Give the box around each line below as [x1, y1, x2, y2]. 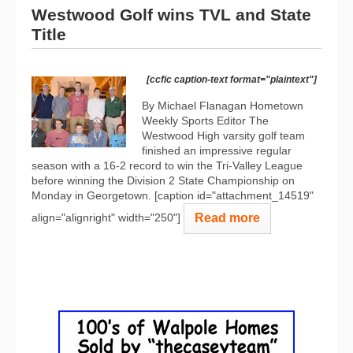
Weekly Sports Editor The [142, 114, 269, 127]
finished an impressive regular [142, 144, 292, 157]
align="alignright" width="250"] [32, 211, 180, 225]
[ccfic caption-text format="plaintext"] [147, 74, 317, 85]
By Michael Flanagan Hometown [142, 99, 303, 112]
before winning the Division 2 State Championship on [32, 174, 295, 187]
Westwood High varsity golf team [142, 129, 305, 142]
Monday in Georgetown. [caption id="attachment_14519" [32, 189, 314, 202]
